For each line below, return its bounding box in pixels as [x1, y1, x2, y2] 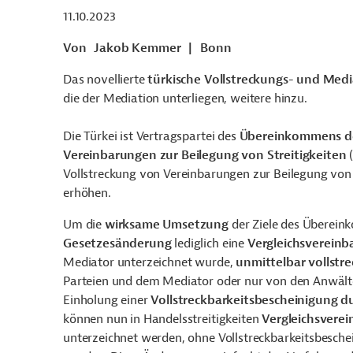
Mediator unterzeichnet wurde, [63, 255, 236, 270]
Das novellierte [63, 72, 148, 87]
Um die [63, 217, 105, 232]
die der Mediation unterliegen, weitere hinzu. [63, 91, 310, 106]
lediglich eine [171, 236, 247, 251]
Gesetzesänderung [63, 236, 172, 251]
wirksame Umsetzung [104, 217, 229, 232]
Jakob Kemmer [94, 40, 181, 56]
